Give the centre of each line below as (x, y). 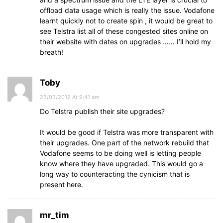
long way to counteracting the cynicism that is (115, 174)
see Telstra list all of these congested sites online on (124, 31)
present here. (61, 184)
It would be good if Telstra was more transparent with (127, 132)
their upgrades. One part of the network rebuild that (124, 143)
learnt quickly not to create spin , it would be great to (126, 21)
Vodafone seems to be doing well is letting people (120, 153)
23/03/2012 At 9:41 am (70, 97)
